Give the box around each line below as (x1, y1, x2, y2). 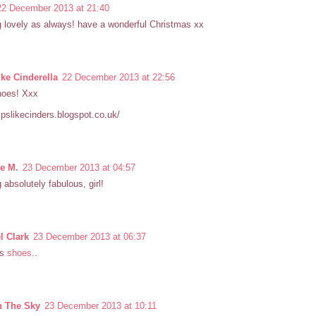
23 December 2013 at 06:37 (33, 231, 146, 242)
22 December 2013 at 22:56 (62, 71, 175, 83)
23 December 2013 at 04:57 (23, 162, 135, 173)
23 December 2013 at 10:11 (44, 300, 157, 311)
